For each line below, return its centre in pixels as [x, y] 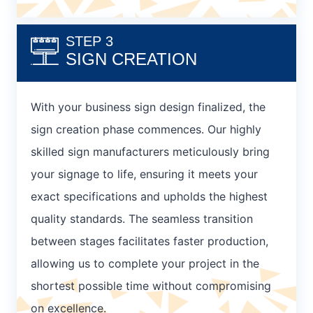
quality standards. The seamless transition [142, 219]
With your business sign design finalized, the [148, 107]
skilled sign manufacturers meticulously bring [150, 152]
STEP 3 [89, 42]
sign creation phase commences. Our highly [146, 130]
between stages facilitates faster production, [150, 241]
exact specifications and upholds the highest [149, 197]
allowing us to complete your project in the [145, 264]
